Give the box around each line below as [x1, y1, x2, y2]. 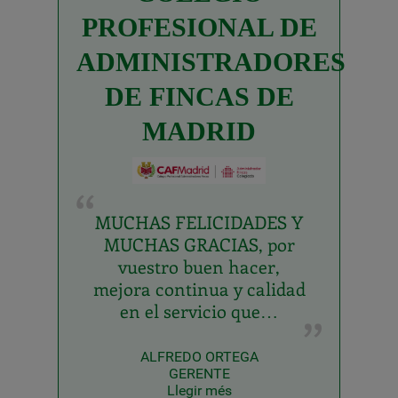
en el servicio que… [120, 298, 278, 323]
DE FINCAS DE [104, 81, 294, 111]
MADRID [142, 115, 256, 146]
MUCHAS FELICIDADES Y [95, 210, 303, 235]
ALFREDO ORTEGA [139, 348, 259, 366]
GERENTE [168, 365, 230, 383]
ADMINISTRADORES [76, 46, 346, 76]
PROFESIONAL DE [81, 12, 317, 42]
